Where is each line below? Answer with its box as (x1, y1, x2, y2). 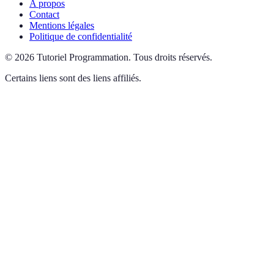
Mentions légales (29, 20, 94, 31)
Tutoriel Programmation (37, 52, 128, 62)
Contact (29, 9, 59, 20)
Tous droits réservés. (133, 52, 212, 62)
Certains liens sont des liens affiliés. (5, 73, 141, 83)
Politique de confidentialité (29, 31, 132, 42)
